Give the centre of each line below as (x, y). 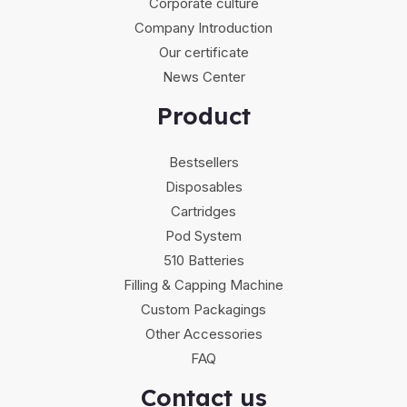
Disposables (203, 187)
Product (203, 115)
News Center (203, 76)
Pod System (203, 236)
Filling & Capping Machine (203, 285)
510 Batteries (203, 260)
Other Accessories (203, 334)
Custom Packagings (203, 309)
